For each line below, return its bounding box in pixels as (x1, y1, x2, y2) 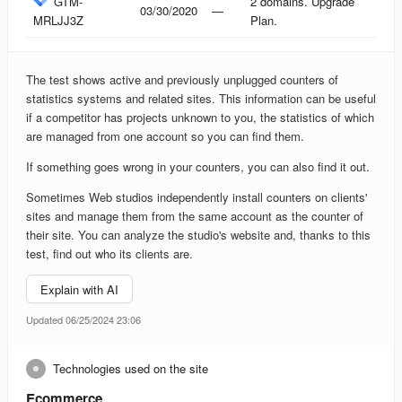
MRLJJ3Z (33, 12, 83, 30)
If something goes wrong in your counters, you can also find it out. (26, 158, 370, 176)
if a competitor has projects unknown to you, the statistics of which (26, 109, 374, 127)
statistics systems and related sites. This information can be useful (26, 90, 376, 108)
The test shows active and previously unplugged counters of (26, 71, 338, 89)
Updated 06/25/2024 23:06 (26, 312, 141, 328)
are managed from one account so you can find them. (26, 127, 304, 145)
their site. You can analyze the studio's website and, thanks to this (26, 226, 371, 244)
